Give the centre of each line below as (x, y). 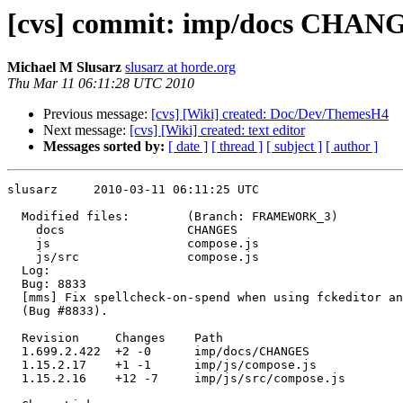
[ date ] (188, 147)
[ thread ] (237, 147)
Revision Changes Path (115, 338)
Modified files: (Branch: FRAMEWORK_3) (173, 217)
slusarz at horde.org (180, 67)
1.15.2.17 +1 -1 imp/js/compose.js (162, 365)
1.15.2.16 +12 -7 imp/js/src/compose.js (176, 379)
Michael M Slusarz (64, 67)
